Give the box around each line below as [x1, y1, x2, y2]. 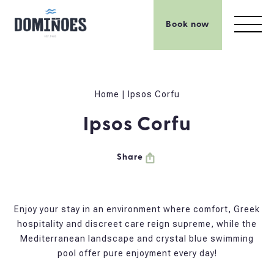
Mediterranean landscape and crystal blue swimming [20, 233, 254, 243]
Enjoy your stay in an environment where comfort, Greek [14, 204, 260, 214]
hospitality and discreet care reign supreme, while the [17, 218, 257, 229]
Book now [166, 20, 210, 29]
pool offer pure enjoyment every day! [57, 248, 217, 258]
